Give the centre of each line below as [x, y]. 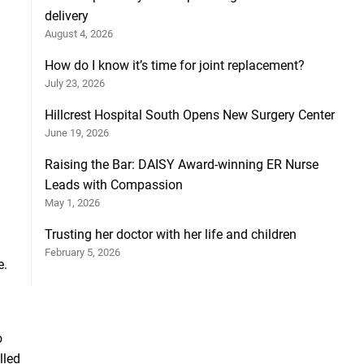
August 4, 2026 [79, 34]
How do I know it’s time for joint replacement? [175, 66]
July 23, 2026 [75, 84]
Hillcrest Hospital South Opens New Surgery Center [190, 115]
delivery [67, 16]
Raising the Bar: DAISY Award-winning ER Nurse [182, 165]
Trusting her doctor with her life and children [171, 235]
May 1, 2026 [73, 203]
